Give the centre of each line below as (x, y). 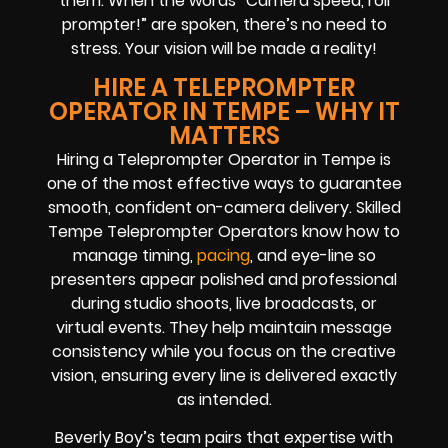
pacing (223, 255)
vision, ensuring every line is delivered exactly (224, 375)
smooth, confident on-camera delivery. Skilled (224, 207)
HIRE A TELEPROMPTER (224, 87)
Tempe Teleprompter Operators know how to (224, 231)
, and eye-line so (312, 255)
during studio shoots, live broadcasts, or (224, 303)
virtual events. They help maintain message (224, 327)
